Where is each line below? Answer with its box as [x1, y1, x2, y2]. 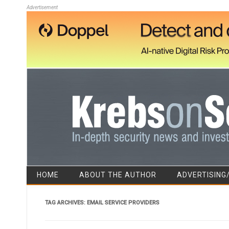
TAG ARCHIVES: [44, 199, 87, 206]
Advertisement [27, 5, 58, 10]
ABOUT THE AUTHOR [79, 170, 156, 179]
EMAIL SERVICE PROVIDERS [86, 199, 159, 206]
